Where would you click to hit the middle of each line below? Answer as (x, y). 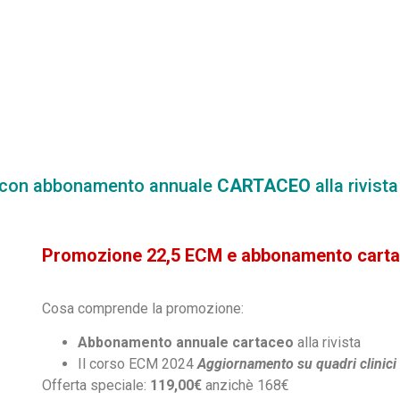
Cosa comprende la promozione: (145, 308)
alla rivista (331, 343)
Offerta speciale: (96, 386)
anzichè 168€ (246, 386)
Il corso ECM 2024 (138, 364)
